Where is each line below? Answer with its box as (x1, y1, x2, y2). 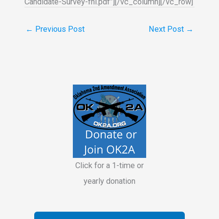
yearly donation (84, 176, 135, 186)
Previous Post (33, 24, 85, 34)
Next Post (149, 24, 186, 34)
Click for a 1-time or (75, 160, 144, 170)
